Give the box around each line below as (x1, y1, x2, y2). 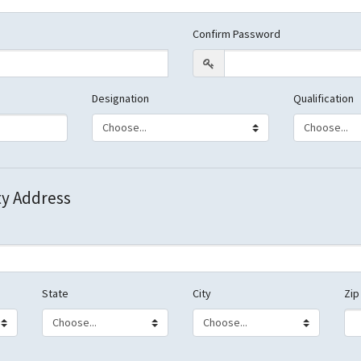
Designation (92, 91, 149, 106)
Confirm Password (193, 27, 280, 41)
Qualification (293, 91, 354, 106)
